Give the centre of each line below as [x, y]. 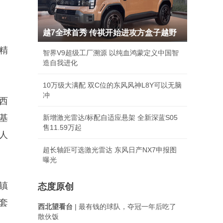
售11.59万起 [62, 127]
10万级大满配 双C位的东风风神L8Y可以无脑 [112, 85]
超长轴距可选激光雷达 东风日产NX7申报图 [110, 150]
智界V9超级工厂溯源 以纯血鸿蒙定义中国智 [111, 53]
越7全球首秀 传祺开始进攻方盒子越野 [110, 33]
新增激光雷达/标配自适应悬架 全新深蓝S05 [110, 117]
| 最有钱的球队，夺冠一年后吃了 [124, 207]
